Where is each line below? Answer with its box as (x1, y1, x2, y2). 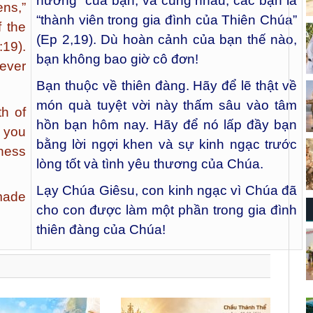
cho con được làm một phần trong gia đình (36, 202, 297, 217)
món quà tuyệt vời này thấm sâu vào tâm (36, 97, 297, 112)
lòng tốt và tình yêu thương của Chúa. (36, 156, 263, 171)
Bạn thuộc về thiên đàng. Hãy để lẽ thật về (36, 78, 297, 93)
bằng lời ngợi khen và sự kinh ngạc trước (36, 136, 297, 152)
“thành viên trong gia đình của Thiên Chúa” (36, 13, 297, 28)
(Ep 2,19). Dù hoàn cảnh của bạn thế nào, (36, 32, 297, 48)
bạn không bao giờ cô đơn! (36, 52, 198, 67)
